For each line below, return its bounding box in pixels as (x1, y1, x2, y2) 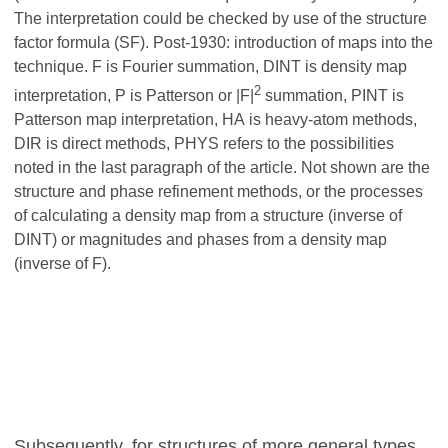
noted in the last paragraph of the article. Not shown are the (14, 158, 430, 176)
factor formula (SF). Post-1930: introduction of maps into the (14, 33, 433, 51)
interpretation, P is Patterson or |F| (14, 86, 254, 104)
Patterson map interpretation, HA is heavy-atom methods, (14, 110, 417, 128)
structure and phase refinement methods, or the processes (14, 182, 423, 200)
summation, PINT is (261, 86, 404, 104)
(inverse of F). (14, 254, 111, 272)
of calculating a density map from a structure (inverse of (14, 206, 402, 224)
